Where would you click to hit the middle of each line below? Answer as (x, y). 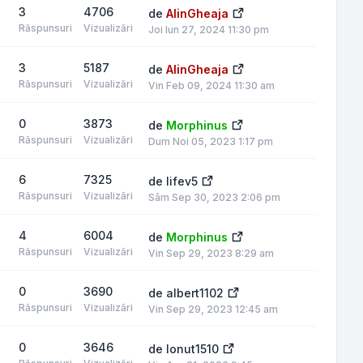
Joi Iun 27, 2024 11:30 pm (209, 30)
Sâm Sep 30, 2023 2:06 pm (214, 197)
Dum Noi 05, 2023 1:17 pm (211, 141)
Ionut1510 (192, 349)
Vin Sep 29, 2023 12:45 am (213, 309)
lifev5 (182, 181)
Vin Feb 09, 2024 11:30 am (211, 85)
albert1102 (195, 293)
